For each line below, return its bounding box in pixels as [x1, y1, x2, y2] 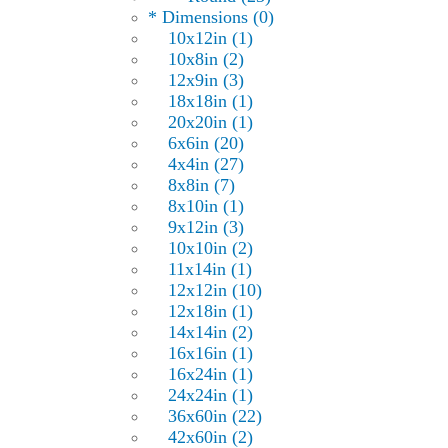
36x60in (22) [168, 406, 263, 427]
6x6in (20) [168, 133, 245, 154]
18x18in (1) [168, 91, 254, 112]
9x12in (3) [168, 217, 245, 238]
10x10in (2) [168, 238, 254, 259]
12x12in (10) [168, 280, 263, 301]
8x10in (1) [168, 196, 245, 217]
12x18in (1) [168, 301, 254, 322]
